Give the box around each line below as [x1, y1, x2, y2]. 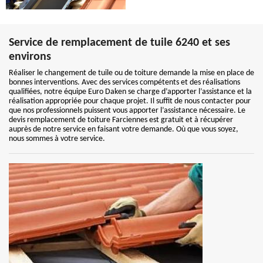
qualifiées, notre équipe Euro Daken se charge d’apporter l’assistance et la [9, 87, 252, 96]
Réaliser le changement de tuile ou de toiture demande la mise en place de [9, 69, 254, 77]
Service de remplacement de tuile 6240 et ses [9, 37, 230, 49]
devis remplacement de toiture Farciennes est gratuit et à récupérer [9, 116, 233, 124]
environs [9, 51, 51, 63]
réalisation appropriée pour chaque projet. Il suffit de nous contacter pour [9, 97, 251, 106]
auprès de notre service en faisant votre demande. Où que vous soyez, [9, 125, 238, 134]
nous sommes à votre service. [9, 134, 105, 143]
